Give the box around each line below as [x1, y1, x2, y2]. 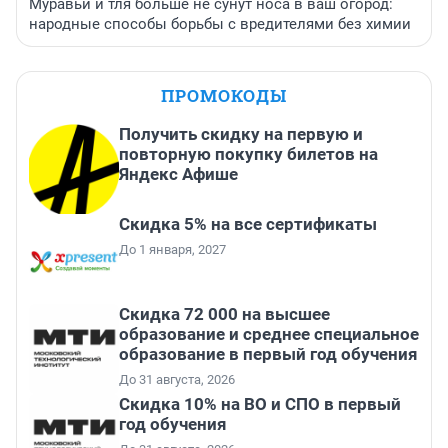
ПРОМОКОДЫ [161, 84, 287, 108]
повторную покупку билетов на [119, 144, 378, 165]
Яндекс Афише [119, 164, 238, 185]
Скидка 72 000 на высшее [119, 304, 330, 325]
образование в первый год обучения [119, 344, 418, 365]
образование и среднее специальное [119, 324, 419, 345]
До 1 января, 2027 [119, 242, 226, 258]
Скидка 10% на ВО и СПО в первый [119, 394, 401, 415]
